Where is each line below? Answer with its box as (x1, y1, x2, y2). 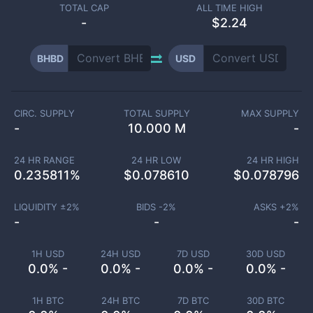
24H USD (100, 248, 140, 259)
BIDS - (136, 201, 163, 212)
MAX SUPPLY (241, 108, 300, 119)
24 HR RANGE (13, 154, 75, 166)
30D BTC (247, 295, 284, 306)
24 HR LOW (131, 154, 182, 166)
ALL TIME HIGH (196, 2, 263, 13)
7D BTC (177, 295, 209, 306)
